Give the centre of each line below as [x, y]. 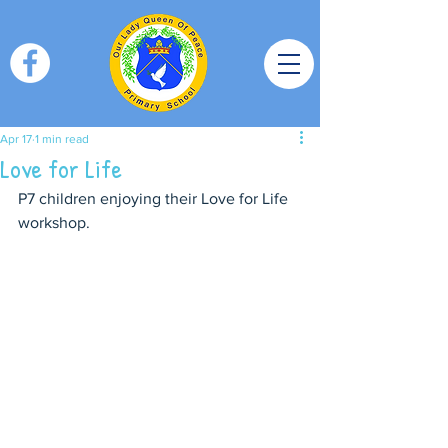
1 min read [62, 139]
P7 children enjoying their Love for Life [155, 198]
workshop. [54, 222]
